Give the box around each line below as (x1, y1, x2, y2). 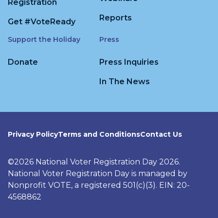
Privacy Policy (8, 130, 58, 139)
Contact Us (140, 130, 182, 139)
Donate (8, 57, 38, 67)
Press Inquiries (99, 57, 159, 67)
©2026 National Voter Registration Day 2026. (8, 157, 180, 166)
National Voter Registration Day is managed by (8, 169, 187, 178)
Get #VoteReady (8, 17, 75, 26)
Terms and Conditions (58, 130, 140, 139)
